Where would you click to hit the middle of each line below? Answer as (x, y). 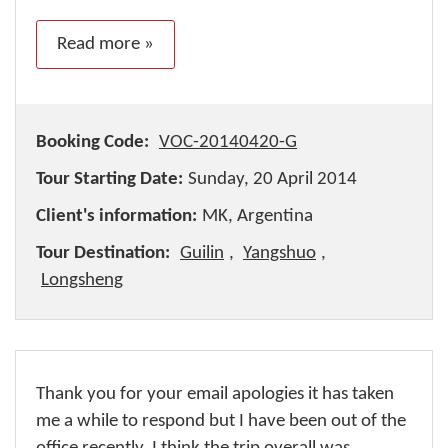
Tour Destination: (103, 253)
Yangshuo (279, 253)
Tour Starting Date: (109, 179)
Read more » (105, 44)
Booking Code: (92, 142)
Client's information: (116, 216)
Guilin (202, 253)
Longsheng (82, 280)
